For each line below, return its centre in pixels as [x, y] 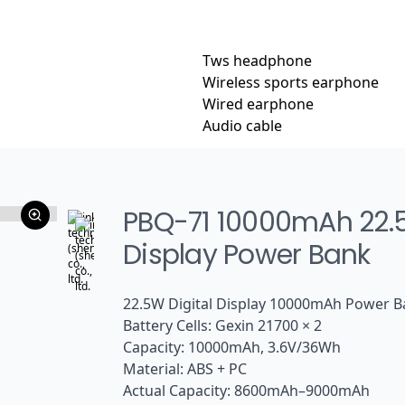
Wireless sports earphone [291, 82]
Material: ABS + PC [185, 369]
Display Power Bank [247, 255]
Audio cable [242, 126]
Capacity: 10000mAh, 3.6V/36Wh [232, 347]
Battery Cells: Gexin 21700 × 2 [222, 325]
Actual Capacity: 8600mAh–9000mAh [246, 391]
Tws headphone [257, 61]
